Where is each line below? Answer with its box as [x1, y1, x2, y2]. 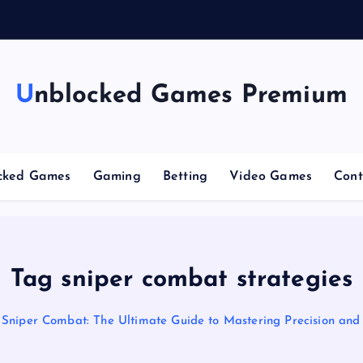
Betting [162, 170, 208, 183]
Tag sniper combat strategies [10, 267, 353, 293]
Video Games [229, 170, 312, 183]
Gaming [92, 170, 141, 183]
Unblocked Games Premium [34, 83, 348, 109]
